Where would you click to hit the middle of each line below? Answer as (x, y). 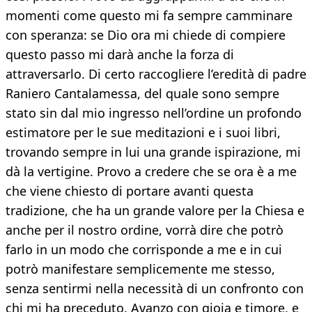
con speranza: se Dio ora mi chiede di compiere (146, 35)
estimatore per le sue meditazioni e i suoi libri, (143, 133)
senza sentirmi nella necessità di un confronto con (155, 289)
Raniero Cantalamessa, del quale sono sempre (142, 94)
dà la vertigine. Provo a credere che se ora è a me (151, 172)
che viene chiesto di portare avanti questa (130, 191)
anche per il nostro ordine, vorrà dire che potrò (145, 230)
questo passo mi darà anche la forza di (120, 55)
